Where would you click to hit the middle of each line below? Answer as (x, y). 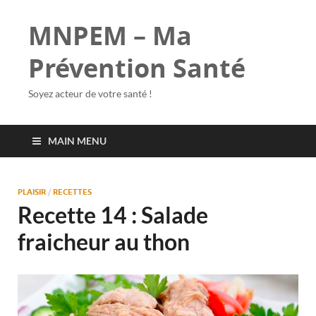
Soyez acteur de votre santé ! (90, 93)
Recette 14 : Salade (113, 215)
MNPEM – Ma (110, 36)
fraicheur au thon (104, 242)
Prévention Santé (137, 68)
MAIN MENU (77, 141)
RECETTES (72, 192)
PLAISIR (32, 192)
